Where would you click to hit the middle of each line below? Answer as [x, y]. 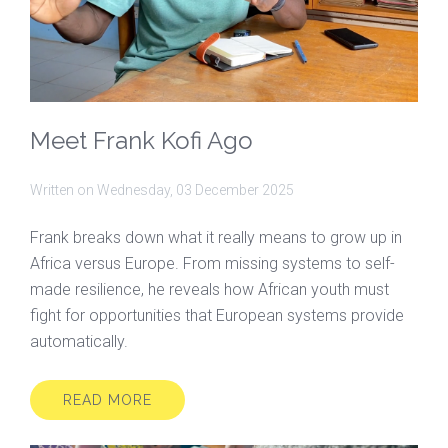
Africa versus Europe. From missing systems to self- [212, 263]
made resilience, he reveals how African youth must [209, 289]
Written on [63, 189]
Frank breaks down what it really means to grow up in [216, 237]
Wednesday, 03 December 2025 [195, 189]
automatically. [79, 341]
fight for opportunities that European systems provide [217, 315]
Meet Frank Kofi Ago [141, 140]
